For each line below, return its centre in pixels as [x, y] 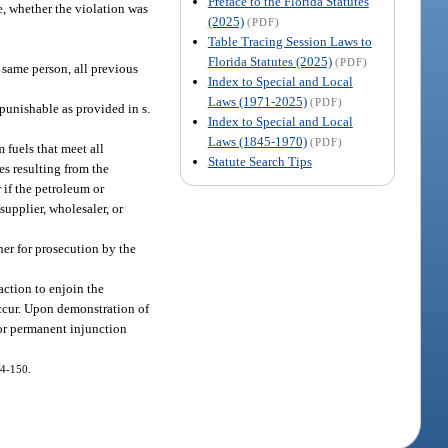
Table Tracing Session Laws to [289, 41]
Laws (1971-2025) [257, 101]
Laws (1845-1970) [257, 141]
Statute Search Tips [259, 161]
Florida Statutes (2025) [269, 61]
